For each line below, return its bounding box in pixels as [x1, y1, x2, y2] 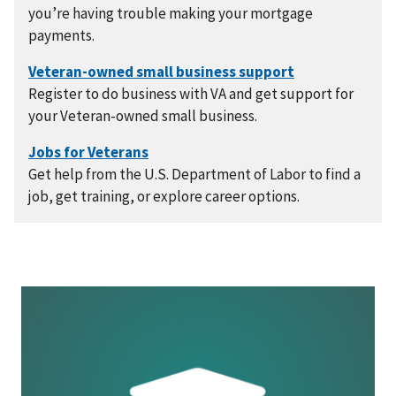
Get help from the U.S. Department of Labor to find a [28, 164, 361, 184]
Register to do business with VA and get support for [28, 84, 354, 103]
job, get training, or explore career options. [28, 187, 300, 206]
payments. [28, 26, 95, 45]
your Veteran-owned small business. [28, 106, 257, 126]
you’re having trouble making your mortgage [28, 4, 313, 23]
